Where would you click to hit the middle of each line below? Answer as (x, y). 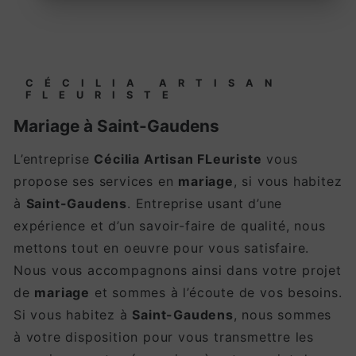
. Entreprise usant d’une (205, 204)
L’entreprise (58, 159)
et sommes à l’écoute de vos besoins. (216, 293)
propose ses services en (96, 182)
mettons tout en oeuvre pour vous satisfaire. (162, 248)
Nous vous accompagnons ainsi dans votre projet (178, 271)
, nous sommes (282, 315)
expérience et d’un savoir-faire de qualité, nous (170, 226)
